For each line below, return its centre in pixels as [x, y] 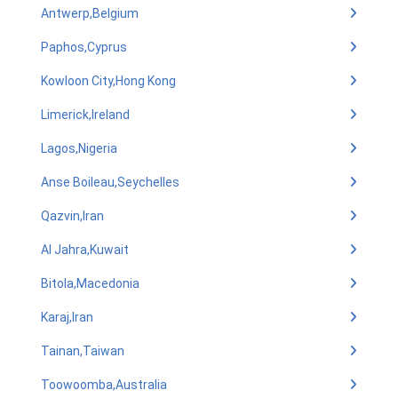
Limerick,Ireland [85, 115]
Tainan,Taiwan [83, 351]
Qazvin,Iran [72, 216]
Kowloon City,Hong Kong [108, 81]
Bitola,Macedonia [90, 283]
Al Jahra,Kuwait [85, 250]
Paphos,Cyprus [84, 47]
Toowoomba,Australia [104, 385]
